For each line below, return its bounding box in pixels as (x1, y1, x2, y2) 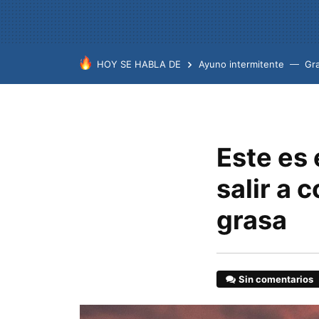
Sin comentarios (239, 273, 314, 285)
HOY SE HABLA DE (97, 58, 181, 70)
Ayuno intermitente (199, 58, 284, 70)
